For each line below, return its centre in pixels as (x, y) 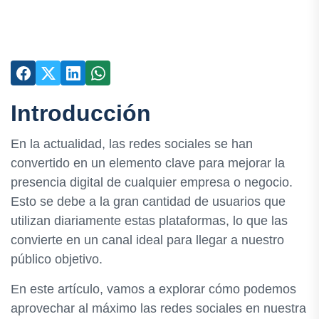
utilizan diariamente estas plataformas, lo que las (149, 221)
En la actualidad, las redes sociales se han (132, 144)
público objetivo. (57, 260)
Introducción (81, 113)
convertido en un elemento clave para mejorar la (148, 163)
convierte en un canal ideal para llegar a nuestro (147, 240)
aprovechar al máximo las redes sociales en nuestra (158, 309)
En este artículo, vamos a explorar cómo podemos (153, 289)
